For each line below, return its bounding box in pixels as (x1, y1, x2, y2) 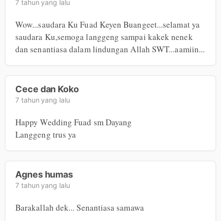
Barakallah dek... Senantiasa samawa (15, 201, 144, 213)
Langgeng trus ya (15, 128, 76, 140)
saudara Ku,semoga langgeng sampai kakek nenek (15, 31, 193, 42)
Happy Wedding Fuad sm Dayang (15, 116, 132, 128)
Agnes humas (15, 169, 74, 180)
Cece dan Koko (15, 83, 79, 94)
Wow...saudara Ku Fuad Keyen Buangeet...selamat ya (15, 18, 200, 30)
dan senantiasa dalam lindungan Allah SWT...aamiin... (15, 43, 205, 55)
